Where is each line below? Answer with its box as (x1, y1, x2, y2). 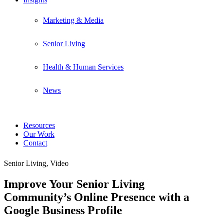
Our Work (23, 130, 54, 138)
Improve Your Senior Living (4, 177, 145, 190)
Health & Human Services (43, 63, 124, 71)
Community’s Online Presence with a (4, 190, 189, 203)
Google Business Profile (4, 203, 122, 217)
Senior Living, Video (4, 159, 69, 167)
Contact (23, 139, 47, 147)
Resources (23, 121, 55, 129)
